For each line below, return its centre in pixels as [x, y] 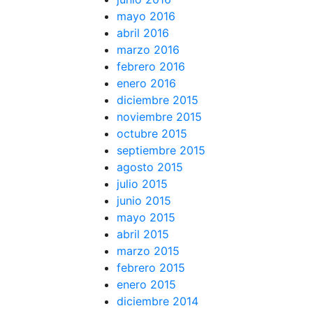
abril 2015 [143, 234]
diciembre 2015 [158, 100]
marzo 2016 [148, 49]
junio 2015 [144, 200]
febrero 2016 [151, 66]
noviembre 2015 [159, 116]
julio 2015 [142, 183]
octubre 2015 [152, 133]
